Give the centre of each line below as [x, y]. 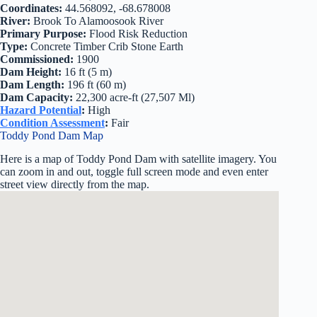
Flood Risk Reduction [137, 33]
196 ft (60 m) [95, 84]
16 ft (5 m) [87, 71]
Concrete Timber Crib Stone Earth [105, 46]
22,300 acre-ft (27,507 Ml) [135, 97]
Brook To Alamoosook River [97, 21]
